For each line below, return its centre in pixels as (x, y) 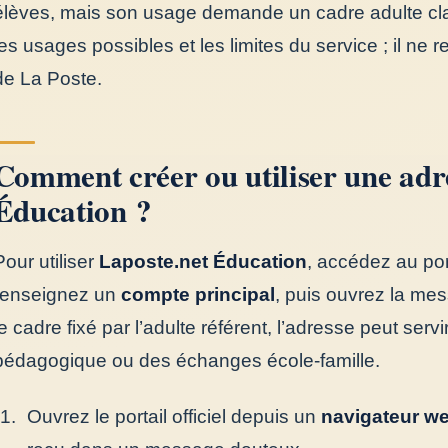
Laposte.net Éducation (202, 262)
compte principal (197, 295)
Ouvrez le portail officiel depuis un (173, 416)
